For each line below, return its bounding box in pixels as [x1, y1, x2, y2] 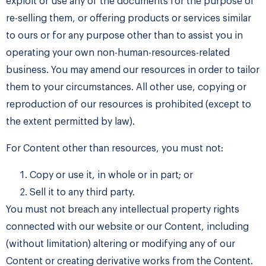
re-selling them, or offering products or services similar [6, 14, 251, 24]
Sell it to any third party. [30, 188, 135, 198]
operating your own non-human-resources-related [6, 48, 230, 58]
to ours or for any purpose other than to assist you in [6, 31, 243, 41]
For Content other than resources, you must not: [6, 144, 223, 154]
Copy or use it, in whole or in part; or [30, 170, 193, 180]
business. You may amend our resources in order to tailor [6, 65, 259, 75]
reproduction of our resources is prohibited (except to [6, 100, 251, 110]
